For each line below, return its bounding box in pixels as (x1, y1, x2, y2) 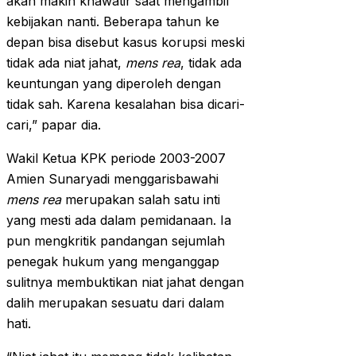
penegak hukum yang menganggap (6, 253, 219, 270)
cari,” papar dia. (6, 117, 101, 133)
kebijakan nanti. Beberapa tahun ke (6, 14, 219, 30)
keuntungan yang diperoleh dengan (6, 75, 221, 92)
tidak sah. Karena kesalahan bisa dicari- (6, 96, 245, 113)
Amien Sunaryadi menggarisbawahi (6, 171, 219, 188)
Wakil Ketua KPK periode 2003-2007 (6, 150, 226, 167)
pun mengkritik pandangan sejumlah (6, 233, 225, 250)
